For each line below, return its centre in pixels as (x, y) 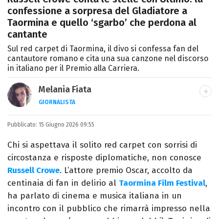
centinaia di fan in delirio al (63, 183)
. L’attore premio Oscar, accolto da (126, 171)
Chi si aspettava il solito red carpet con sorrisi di (102, 145)
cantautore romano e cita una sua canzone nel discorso (108, 59)
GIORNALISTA (57, 102)
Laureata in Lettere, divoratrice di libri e (117, 118)
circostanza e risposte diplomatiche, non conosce (104, 158)
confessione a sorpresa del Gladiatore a (97, 11)
